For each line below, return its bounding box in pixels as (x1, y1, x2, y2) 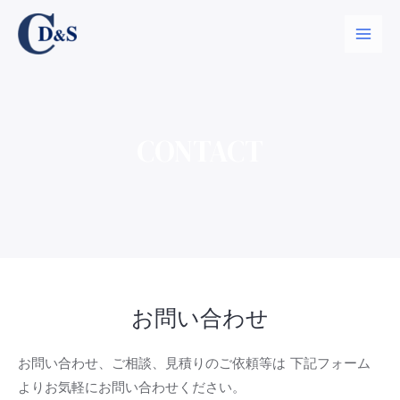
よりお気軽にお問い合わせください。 (18, 379, 246, 396)
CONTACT (137, 131, 263, 171)
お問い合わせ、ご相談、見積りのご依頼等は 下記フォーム (18, 355, 371, 371)
